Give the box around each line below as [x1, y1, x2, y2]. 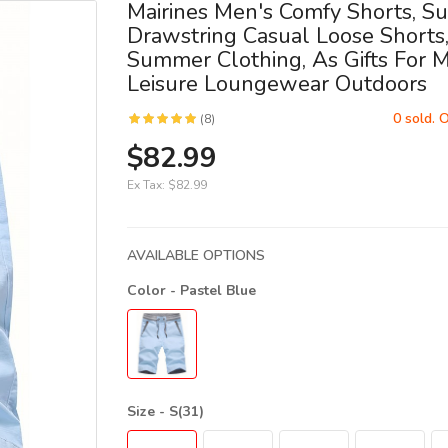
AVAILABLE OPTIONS [127, 246, 265, 265]
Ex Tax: [127, 177, 168, 193]
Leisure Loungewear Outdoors [127, 69, 427, 99]
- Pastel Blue [170, 281, 256, 300]
